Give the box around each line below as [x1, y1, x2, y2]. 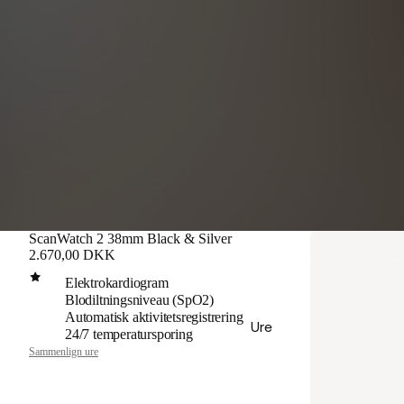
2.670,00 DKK [29, 247, 115, 262]
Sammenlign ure [29, 345, 98, 358]
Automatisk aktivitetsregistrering [65, 309, 243, 325]
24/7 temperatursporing [65, 326, 193, 342]
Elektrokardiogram [65, 275, 169, 290]
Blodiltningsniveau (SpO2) [65, 292, 214, 308]
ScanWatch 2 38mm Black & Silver [29, 231, 232, 246]
